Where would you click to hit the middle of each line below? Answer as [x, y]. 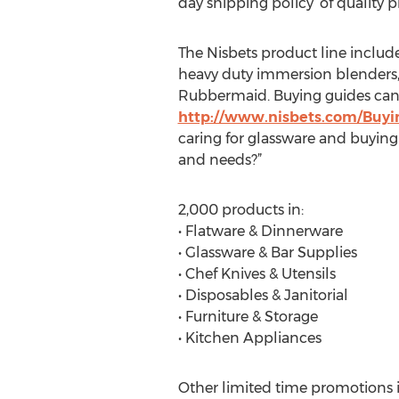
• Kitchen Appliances [249, 338]
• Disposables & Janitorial [263, 295]
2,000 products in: [240, 210]
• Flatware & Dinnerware [260, 231]
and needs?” [220, 160]
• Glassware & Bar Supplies [267, 252]
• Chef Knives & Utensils [256, 274]
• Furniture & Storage [248, 317]
